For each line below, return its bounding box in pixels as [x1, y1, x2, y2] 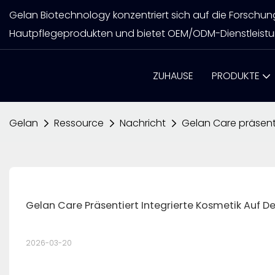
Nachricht [120, 116, 166, 130]
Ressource [54, 116, 104, 130]
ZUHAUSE [153, 68, 193, 83]
